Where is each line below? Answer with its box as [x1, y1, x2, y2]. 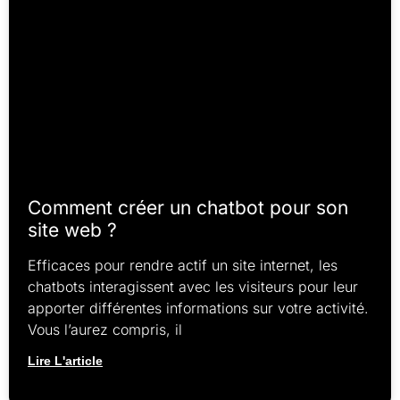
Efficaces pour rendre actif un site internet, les [28, 256, 337, 275]
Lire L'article [28, 354, 103, 369]
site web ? [28, 219, 117, 242]
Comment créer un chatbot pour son [28, 196, 348, 220]
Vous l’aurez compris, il [28, 321, 182, 339]
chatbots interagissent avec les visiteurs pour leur [28, 278, 358, 296]
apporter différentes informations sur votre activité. [28, 299, 369, 318]
